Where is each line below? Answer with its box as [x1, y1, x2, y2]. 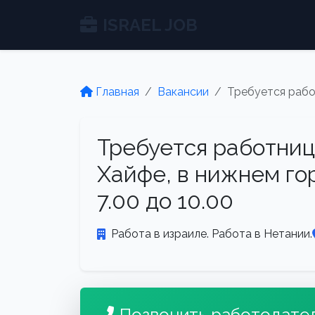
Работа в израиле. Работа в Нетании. [111, 227, 312, 240]
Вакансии [157, 85, 209, 98]
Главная [96, 85, 139, 98]
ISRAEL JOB [103, 14, 198, 35]
